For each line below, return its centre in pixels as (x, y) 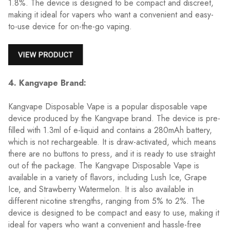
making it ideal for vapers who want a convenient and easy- (111, 14)
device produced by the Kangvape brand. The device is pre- (114, 118)
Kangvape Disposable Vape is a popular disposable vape (108, 106)
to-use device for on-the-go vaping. (70, 26)
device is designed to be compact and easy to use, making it (114, 213)
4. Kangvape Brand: (47, 83)
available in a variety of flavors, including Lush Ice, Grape (108, 177)
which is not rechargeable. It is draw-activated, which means (112, 142)
